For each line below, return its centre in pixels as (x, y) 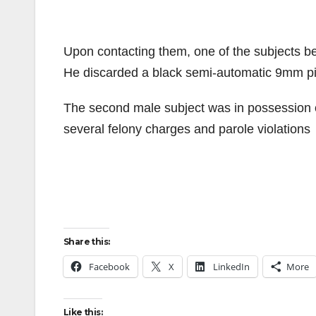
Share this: (87, 242)
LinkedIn (231, 267)
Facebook (109, 267)
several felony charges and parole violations (187, 129)
